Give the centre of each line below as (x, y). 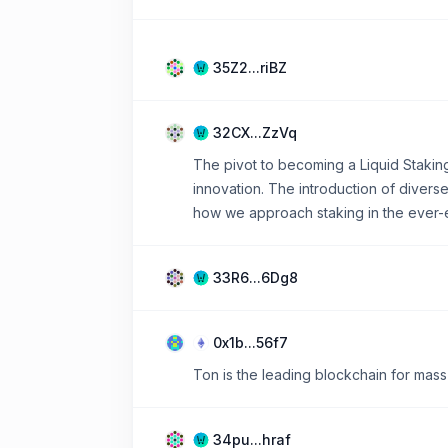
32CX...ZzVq (255, 132)
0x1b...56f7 (250, 342)
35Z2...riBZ (250, 67)
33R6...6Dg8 (255, 277)
